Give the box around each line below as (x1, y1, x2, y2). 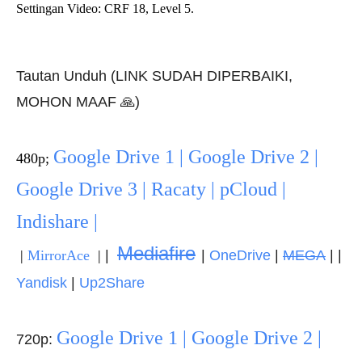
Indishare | (16, 211, 98, 232)
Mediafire (117, 242, 196, 264)
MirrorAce (27, 247, 90, 263)
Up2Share (79, 275, 145, 291)
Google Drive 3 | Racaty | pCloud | (16, 179, 286, 200)
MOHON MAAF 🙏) (16, 93, 140, 110)
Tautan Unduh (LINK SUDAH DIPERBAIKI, (16, 67, 293, 84)
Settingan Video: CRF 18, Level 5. (16, 2, 194, 15)
